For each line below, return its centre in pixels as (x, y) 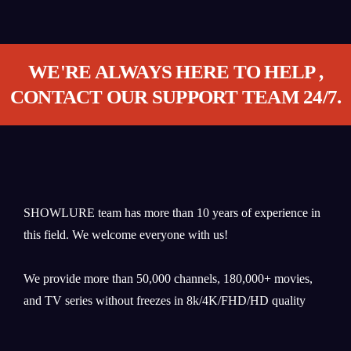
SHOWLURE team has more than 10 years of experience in (172, 213)
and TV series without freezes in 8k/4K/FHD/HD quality (165, 301)
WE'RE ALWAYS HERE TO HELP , (175, 72)
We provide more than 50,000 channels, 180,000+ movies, (168, 279)
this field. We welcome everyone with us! (126, 235)
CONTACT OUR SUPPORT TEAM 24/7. (175, 97)
